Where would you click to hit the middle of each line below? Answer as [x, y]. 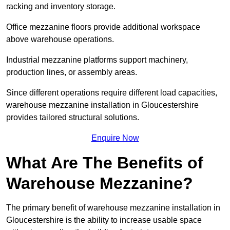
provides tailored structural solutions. [73, 118]
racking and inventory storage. [61, 7]
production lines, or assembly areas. [72, 72]
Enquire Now [115, 138]
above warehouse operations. [60, 40]
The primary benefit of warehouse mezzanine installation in [113, 208]
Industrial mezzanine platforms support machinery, [97, 60]
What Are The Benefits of [105, 163]
